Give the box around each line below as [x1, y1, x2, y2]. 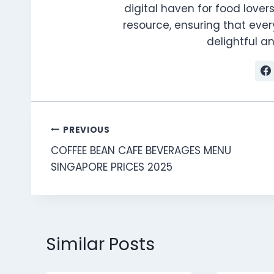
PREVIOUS [63, 124, 110, 136]
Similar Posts [46, 232, 155, 256]
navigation [50, 146, 143, 171]
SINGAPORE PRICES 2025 [51, 160, 172, 175]
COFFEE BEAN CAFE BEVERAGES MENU [51, 143, 231, 158]
